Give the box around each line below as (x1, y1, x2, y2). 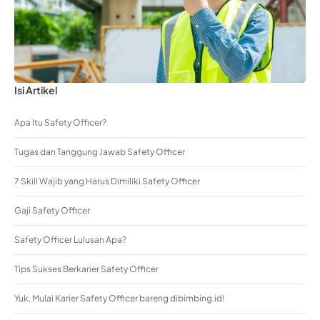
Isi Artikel (14, 84, 57, 97)
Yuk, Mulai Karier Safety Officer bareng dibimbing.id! (14, 293, 224, 304)
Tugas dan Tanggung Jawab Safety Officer (14, 146, 185, 158)
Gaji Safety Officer (14, 205, 90, 216)
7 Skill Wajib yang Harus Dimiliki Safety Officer (14, 176, 200, 187)
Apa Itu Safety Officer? (14, 117, 106, 129)
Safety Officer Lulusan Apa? (14, 234, 126, 246)
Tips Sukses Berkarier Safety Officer (14, 264, 159, 275)
